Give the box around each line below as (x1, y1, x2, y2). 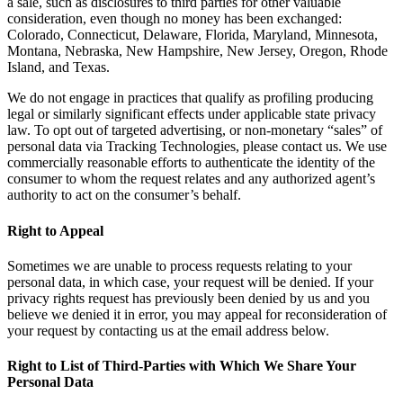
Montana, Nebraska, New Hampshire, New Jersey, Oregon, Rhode (7, 43, 388, 59)
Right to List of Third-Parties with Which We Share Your (7, 358, 356, 374)
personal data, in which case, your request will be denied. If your (7, 273, 373, 290)
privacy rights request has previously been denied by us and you (7, 290, 370, 306)
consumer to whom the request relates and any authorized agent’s (7, 171, 375, 187)
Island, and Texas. (7, 59, 110, 76)
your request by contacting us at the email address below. (7, 322, 329, 338)
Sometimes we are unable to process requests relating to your (7, 257, 352, 273)
